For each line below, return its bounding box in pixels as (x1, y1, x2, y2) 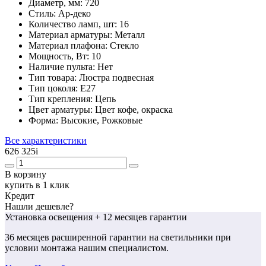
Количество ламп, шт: (28, 18, 119, 29)
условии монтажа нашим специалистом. (5, 242, 169, 253)
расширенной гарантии (52, 232, 147, 242)
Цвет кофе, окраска (95, 104, 173, 115)
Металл (115, 29, 145, 40)
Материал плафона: (28, 40, 110, 50)
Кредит (5, 190, 34, 201)
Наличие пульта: (28, 61, 97, 72)
